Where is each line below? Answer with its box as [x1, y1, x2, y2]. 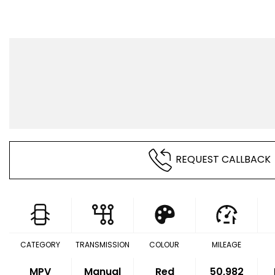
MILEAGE [211, 239, 241, 250]
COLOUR [149, 239, 180, 250]
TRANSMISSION [75, 239, 130, 250]
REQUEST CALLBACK [176, 152, 271, 167]
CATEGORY [20, 239, 61, 250]
